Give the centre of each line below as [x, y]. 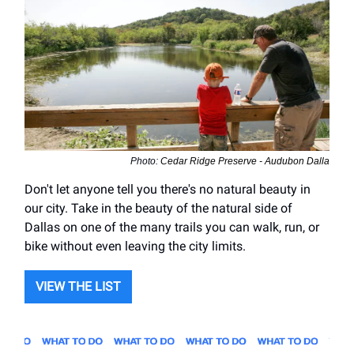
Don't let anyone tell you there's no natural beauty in [168, 189]
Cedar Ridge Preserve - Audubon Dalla [245, 161]
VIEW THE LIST [78, 286]
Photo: [145, 161]
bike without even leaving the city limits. [135, 246]
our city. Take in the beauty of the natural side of [158, 208]
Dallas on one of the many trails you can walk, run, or [172, 227]
